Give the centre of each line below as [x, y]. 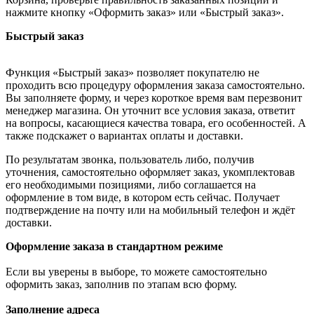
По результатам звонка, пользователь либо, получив [130, 159]
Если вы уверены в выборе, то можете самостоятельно [136, 271]
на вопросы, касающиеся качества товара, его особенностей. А [156, 123]
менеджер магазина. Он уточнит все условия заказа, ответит [150, 110]
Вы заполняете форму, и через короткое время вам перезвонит [154, 97]
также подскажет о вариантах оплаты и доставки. [124, 135]
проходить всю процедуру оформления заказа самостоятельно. [155, 85]
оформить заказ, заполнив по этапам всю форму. [121, 284]
